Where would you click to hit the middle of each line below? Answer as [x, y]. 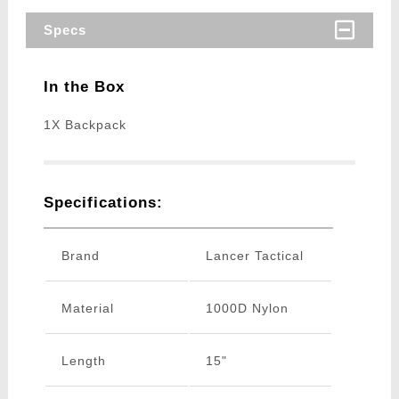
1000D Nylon [247, 309]
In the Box [84, 87]
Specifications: [103, 203]
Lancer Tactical [254, 256]
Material [87, 309]
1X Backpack [85, 125]
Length [83, 361]
